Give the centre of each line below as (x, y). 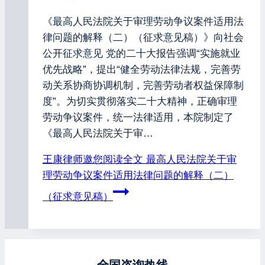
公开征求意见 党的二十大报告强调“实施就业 (141, 54)
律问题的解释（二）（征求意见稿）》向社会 (143, 38)
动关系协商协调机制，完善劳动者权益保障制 (143, 86)
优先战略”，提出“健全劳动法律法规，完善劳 (142, 70)
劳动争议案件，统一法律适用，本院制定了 (138, 118)
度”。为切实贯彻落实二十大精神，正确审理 (140, 102)
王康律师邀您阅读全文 (93, 160)
